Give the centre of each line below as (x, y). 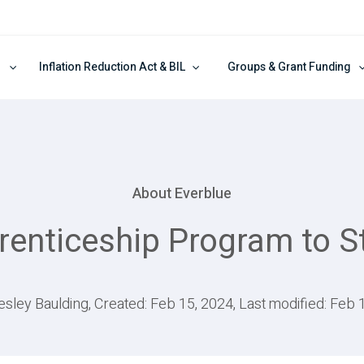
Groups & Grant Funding (289, 67)
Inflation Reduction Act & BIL (112, 67)
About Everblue (182, 194)
